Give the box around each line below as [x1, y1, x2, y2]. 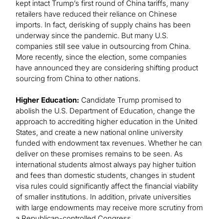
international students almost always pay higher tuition [16, 160, 196, 170]
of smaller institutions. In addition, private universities [16, 192, 191, 202]
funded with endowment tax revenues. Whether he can [16, 138, 202, 148]
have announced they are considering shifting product [16, 63, 198, 73]
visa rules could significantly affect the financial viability [16, 181, 198, 191]
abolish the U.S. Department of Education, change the [16, 106, 195, 116]
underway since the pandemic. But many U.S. [16, 31, 168, 41]
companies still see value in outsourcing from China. [16, 42, 191, 51]
